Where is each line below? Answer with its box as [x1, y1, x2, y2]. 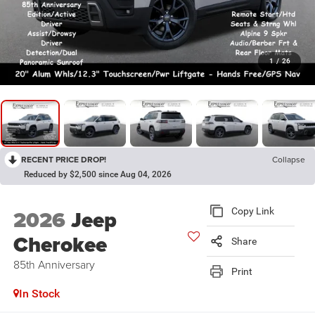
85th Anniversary [13, 256, 95, 272]
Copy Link [231, 205, 275, 217]
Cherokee [13, 229, 107, 260]
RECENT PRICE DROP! [21, 153, 106, 165]
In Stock [18, 287, 60, 301]
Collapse [272, 153, 305, 165]
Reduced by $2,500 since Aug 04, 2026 [24, 169, 172, 179]
